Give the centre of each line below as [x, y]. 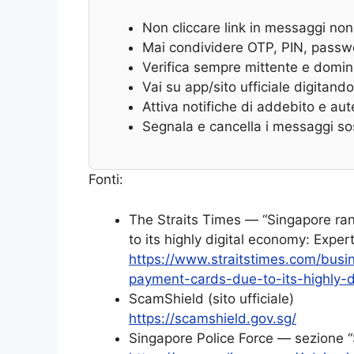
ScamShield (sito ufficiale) [211, 298]
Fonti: [106, 180]
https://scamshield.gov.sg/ [213, 318]
